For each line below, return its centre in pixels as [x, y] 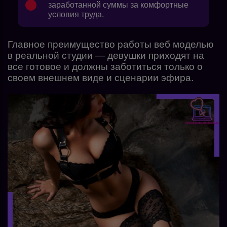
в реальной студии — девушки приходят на [106, 56]
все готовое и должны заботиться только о [105, 67]
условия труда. [76, 15]
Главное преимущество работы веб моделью [110, 45]
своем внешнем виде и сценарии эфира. [102, 78]
